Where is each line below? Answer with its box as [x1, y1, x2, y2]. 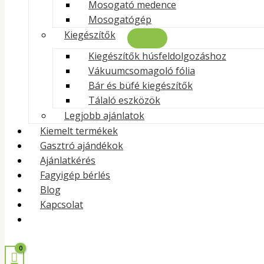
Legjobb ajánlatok [64, 109, 144, 122]
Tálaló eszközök [88, 94, 160, 107]
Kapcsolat [40, 198, 83, 211]
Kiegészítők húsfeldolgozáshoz [88, 49, 226, 62]
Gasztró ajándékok [40, 139, 123, 152]
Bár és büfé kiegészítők [88, 79, 193, 92]
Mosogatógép [88, 13, 151, 26]
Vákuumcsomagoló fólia [88, 64, 195, 77]
